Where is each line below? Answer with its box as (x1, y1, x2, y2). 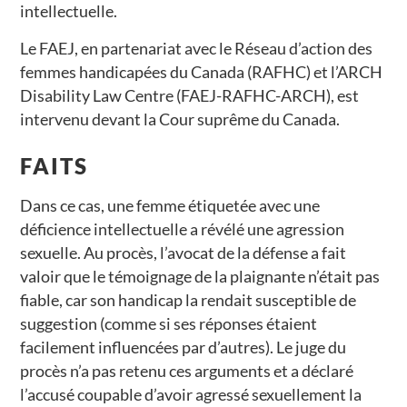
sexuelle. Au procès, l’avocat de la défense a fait (20, 242, 347, 263)
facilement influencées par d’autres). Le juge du (20, 336, 347, 357)
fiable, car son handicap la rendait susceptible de (20, 289, 357, 310)
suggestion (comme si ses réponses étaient (20, 313, 318, 333)
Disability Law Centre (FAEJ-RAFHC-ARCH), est (20, 84, 360, 105)
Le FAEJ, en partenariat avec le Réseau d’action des (20, 37, 373, 58)
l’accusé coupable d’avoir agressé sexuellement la (20, 383, 362, 404)
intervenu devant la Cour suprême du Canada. (20, 108, 341, 129)
